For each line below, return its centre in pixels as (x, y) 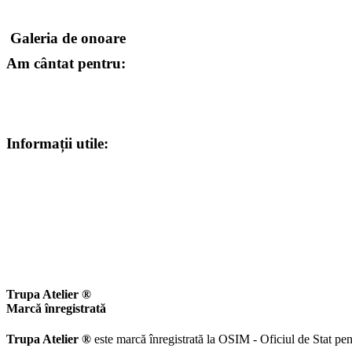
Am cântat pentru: (66, 63)
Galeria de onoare (68, 38)
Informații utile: (57, 144)
